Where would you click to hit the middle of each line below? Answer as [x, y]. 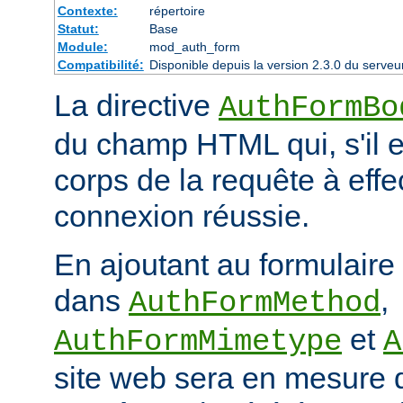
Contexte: [87, 11]
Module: [82, 47]
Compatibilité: [100, 65]
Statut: [78, 29]
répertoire [177, 11]
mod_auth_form [194, 47]
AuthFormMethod [255, 304]
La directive [136, 106]
